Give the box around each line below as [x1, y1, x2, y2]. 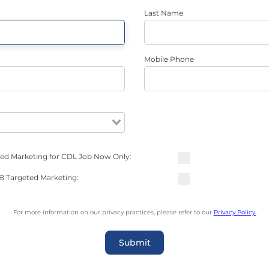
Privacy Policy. [213, 208, 256, 216]
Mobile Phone [144, 55, 194, 64]
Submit [118, 237, 151, 248]
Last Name [144, 8, 183, 17]
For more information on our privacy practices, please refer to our [13, 208, 214, 216]
